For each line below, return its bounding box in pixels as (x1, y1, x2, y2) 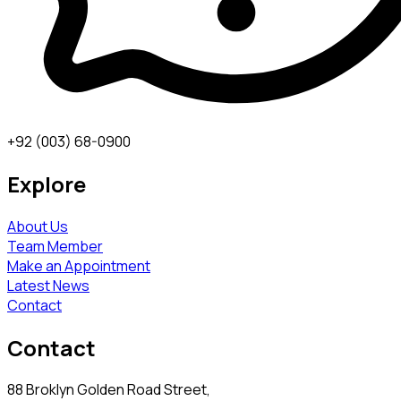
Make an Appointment (7, 255, 150, 276)
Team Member (7, 235, 103, 256)
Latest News (7, 275, 90, 295)
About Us (7, 216, 68, 236)
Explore (7, 168, 86, 199)
